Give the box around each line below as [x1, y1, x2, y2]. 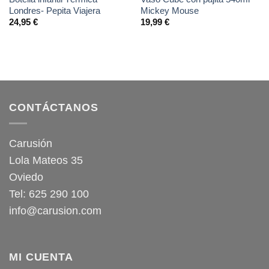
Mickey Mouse [140, 5, 199, 16]
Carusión [9, 137, 52, 150]
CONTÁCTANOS [9, 101, 98, 113]
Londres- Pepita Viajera [8, 5, 100, 16]
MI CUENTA [9, 251, 73, 264]
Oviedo [9, 171, 43, 183]
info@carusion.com [9, 204, 101, 217]
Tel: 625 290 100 [9, 187, 89, 200]
